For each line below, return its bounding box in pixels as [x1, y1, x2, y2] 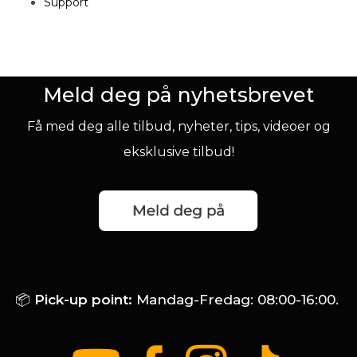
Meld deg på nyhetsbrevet [42, 82, 315, 107]
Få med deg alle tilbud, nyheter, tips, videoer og [26, 118, 331, 134]
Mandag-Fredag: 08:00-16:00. [131, 291, 343, 308]
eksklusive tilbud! [123, 143, 234, 159]
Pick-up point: [29, 291, 132, 308]
